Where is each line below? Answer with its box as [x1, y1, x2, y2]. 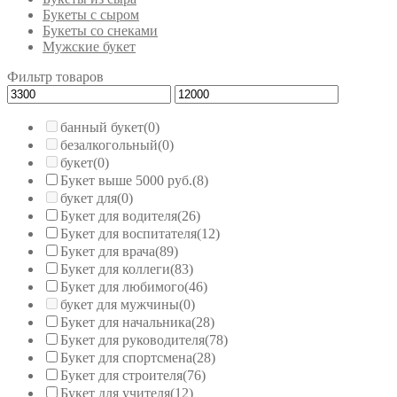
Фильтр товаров [7, 68, 104, 84]
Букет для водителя [60, 207, 177, 223]
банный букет [60, 119, 144, 135]
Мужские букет [43, 38, 136, 54]
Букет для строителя [60, 367, 183, 383]
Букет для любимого [60, 278, 184, 294]
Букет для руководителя [60, 331, 205, 347]
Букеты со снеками [43, 22, 158, 38]
